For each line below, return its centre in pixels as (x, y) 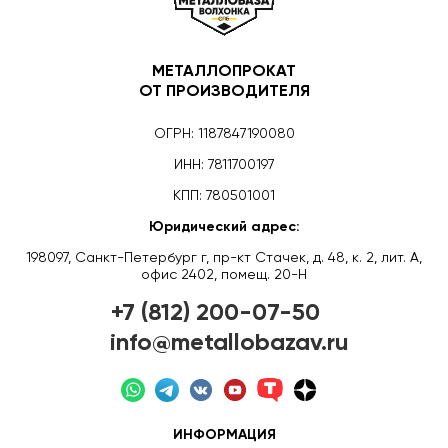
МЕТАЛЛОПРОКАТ (224, 71)
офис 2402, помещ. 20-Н (224, 274)
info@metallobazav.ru (229, 342)
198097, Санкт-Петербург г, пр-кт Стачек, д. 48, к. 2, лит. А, (224, 257)
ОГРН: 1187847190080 (224, 133)
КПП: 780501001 (224, 195)
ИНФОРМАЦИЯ (224, 434)
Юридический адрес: (224, 226)
